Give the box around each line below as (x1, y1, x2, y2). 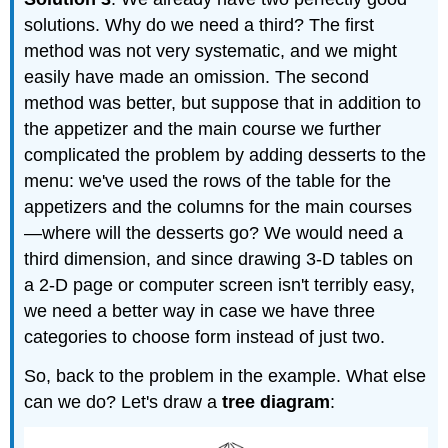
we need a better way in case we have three (24, 300, 376, 321)
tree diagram (222, 391, 331, 412)
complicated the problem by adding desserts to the (24, 144, 427, 165)
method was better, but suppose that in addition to (24, 92, 422, 113)
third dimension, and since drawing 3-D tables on (24, 248, 414, 269)
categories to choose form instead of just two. (24, 326, 386, 347)
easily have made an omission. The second (24, 66, 370, 87)
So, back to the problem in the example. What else (24, 365, 427, 386)
